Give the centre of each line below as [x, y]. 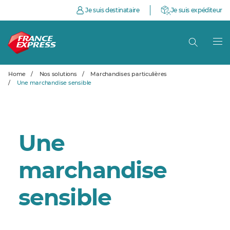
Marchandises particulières [128, 74]
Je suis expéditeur [196, 10]
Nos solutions [57, 74]
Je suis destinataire [112, 10]
